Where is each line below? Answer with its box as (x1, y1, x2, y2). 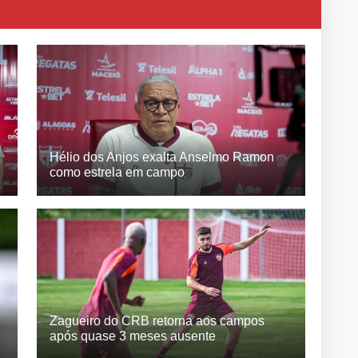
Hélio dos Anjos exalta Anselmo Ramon (50, 149, 274, 164)
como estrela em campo (50, 165, 185, 179)
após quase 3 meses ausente (50, 328, 216, 343)
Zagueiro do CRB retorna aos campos (50, 313, 265, 328)
